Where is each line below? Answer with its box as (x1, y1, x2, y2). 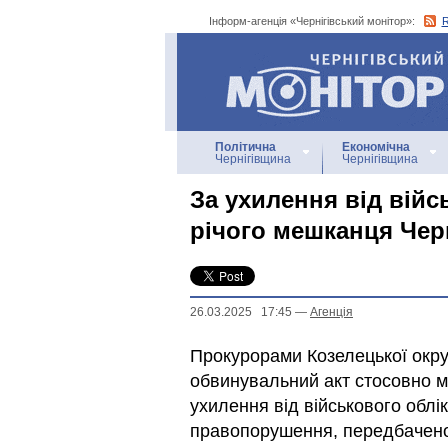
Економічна (342, 140, 410, 154)
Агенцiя (310, 305, 353, 319)
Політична (215, 140, 276, 154)
